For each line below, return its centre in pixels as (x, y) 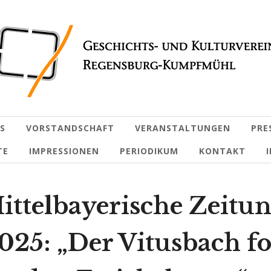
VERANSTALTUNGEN (183, 128)
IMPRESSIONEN (64, 151)
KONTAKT (222, 151)
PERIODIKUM (149, 151)
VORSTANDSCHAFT (70, 128)
